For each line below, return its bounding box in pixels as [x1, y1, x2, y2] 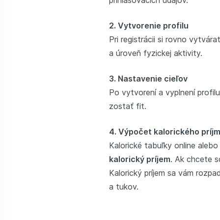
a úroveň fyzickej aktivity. [109, 47, 205, 58]
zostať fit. [109, 100, 149, 111]
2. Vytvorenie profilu [109, 20, 189, 30]
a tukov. [109, 181, 141, 192]
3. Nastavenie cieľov [109, 73, 192, 83]
